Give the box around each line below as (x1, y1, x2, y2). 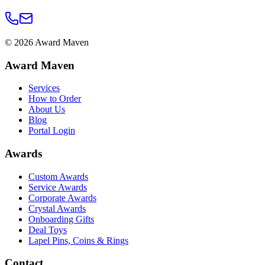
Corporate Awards (28, 192, 96, 203)
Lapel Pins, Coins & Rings (28, 235, 128, 245)
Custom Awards (28, 171, 88, 182)
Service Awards (28, 182, 87, 192)
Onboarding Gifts (28, 214, 94, 224)
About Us (28, 104, 65, 115)
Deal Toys (28, 224, 67, 235)
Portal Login (28, 125, 75, 136)
